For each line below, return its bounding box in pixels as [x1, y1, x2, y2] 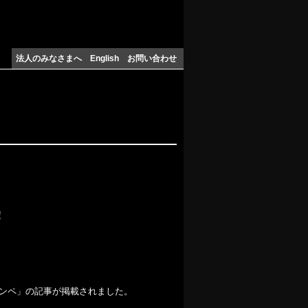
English [90, 54, 119, 63]
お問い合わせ [127, 54, 177, 63]
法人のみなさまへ [16, 54, 82, 63]
